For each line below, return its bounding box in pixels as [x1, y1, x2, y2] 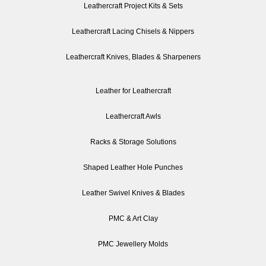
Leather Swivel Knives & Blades [81, 188, 185, 197]
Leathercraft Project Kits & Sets [83, 1, 183, 10]
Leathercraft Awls [105, 112, 161, 121]
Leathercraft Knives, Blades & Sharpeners [65, 52, 201, 61]
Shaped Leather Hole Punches [83, 163, 183, 172]
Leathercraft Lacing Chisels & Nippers [72, 27, 194, 36]
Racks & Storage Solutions [90, 137, 176, 146]
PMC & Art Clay [108, 214, 158, 223]
